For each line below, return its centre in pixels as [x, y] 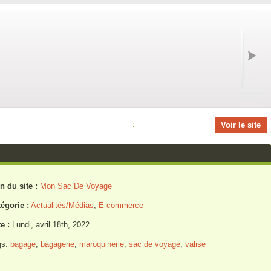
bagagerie [57, 244]
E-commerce [121, 205]
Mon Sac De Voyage [76, 186]
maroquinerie [101, 244]
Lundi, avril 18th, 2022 [49, 225]
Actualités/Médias [62, 205]
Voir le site [240, 125]
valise [195, 244]
